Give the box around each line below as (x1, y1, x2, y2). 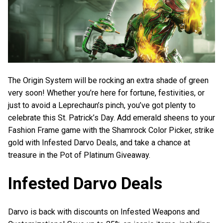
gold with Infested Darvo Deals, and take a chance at (8, 138, 190, 148)
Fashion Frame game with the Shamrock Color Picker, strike (8, 125, 214, 135)
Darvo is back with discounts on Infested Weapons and (8, 207, 200, 217)
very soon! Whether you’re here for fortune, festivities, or (8, 88, 205, 98)
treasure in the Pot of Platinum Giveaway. (8, 150, 150, 160)
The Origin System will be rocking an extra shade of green (8, 76, 209, 86)
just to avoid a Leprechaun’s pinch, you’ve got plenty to (8, 101, 196, 111)
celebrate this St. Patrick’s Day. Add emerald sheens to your (8, 113, 215, 123)
